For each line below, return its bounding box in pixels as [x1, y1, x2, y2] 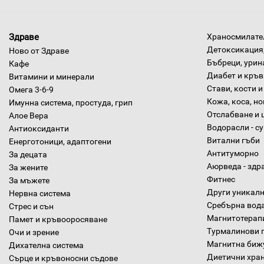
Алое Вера [9, 111, 48, 120]
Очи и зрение [9, 227, 59, 237]
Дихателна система [9, 240, 84, 250]
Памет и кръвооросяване [9, 214, 107, 224]
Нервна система [9, 189, 71, 198]
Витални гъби [207, 136, 260, 145]
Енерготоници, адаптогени [9, 137, 111, 146]
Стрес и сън [9, 202, 54, 211]
